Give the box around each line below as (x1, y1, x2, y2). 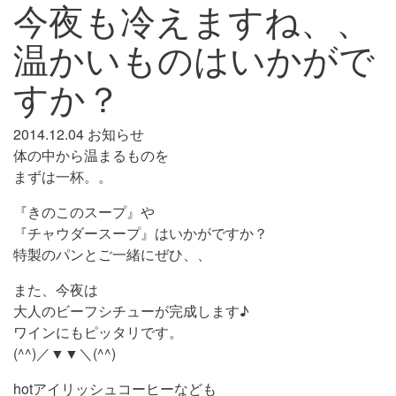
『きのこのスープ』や (13, 202, 155, 222)
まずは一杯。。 (13, 166, 112, 187)
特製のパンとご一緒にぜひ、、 (13, 244, 211, 264)
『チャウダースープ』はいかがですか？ (13, 223, 268, 243)
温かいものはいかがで (13, 33, 375, 83)
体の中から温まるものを (13, 145, 169, 165)
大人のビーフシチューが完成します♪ (13, 301, 249, 321)
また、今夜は (13, 279, 98, 300)
